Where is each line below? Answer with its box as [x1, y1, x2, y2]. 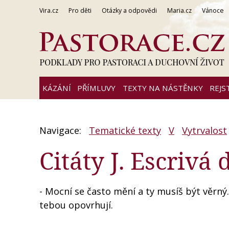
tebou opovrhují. [39, 199, 113, 212]
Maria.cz [167, 6, 192, 15]
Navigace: [39, 124, 84, 137]
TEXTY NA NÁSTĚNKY [122, 83, 203, 93]
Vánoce [202, 6, 224, 15]
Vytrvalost [182, 124, 227, 137]
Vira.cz [39, 6, 58, 15]
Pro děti [68, 6, 91, 15]
